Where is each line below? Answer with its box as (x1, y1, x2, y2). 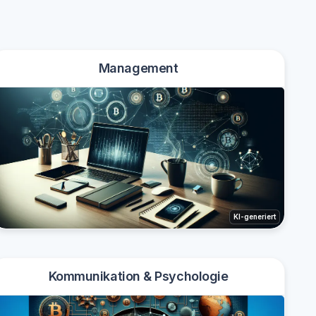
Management (98, 61, 178, 75)
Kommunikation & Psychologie (48, 269, 229, 284)
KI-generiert (233, 212, 276, 221)
